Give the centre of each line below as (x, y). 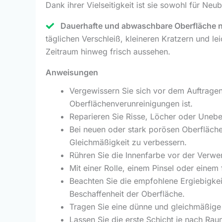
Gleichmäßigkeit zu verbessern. (128, 142)
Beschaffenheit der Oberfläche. (127, 194)
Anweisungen (72, 72)
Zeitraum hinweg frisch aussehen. (108, 51)
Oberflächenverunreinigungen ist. (131, 103)
